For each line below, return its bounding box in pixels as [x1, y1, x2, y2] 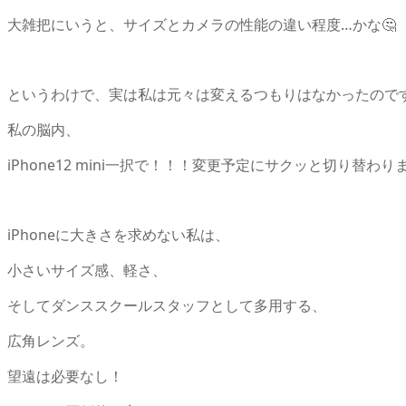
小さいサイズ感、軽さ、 [7, 259, 167, 280]
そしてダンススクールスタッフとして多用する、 [7, 295, 326, 315]
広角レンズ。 [7, 330, 94, 351]
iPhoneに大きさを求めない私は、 [7, 224, 229, 245]
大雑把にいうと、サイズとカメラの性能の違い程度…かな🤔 [7, 14, 396, 34]
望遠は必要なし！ [7, 365, 123, 386]
